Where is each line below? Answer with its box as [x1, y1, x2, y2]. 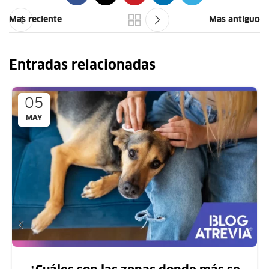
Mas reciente [9, 15, 62, 24]
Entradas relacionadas [9, 59, 156, 73]
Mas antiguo [209, 15, 260, 24]
